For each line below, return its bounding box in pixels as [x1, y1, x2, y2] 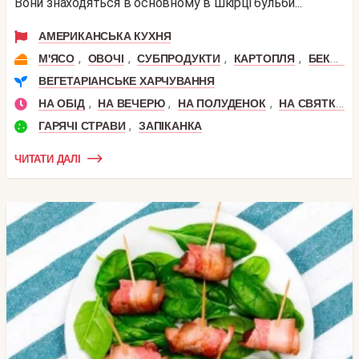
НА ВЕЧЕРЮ [98, 97, 165, 111]
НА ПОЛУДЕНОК [178, 97, 266, 111]
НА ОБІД [38, 97, 85, 111]
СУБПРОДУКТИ [137, 52, 221, 66]
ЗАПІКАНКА [139, 119, 203, 133]
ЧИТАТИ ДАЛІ [14, 152, 81, 165]
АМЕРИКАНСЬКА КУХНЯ [38, 30, 171, 43]
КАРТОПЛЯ [233, 52, 296, 66]
